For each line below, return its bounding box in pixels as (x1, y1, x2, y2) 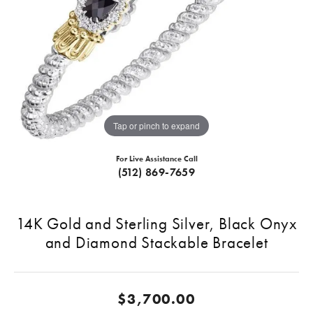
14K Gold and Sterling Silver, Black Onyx (16, 213, 297, 235)
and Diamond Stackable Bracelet (45, 232, 268, 254)
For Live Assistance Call (115, 154, 198, 164)
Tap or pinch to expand (113, 119, 200, 131)
